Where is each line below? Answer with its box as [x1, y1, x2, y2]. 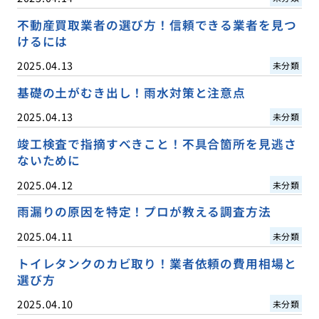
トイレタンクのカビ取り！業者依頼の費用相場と [16, 254, 297, 272]
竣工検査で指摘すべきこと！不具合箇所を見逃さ [16, 135, 297, 153]
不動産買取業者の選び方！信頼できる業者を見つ [16, 16, 297, 34]
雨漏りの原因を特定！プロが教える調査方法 [16, 203, 271, 221]
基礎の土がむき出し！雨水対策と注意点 [16, 84, 246, 102]
